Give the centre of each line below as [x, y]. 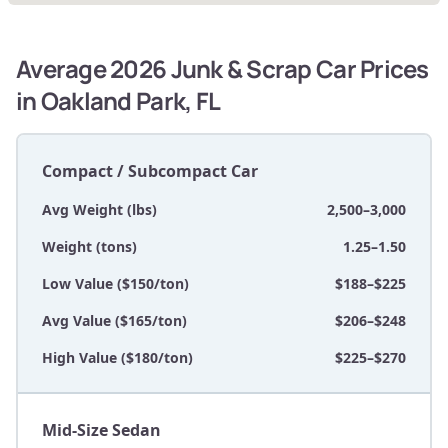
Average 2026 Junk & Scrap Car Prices [222, 69]
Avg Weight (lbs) [99, 210]
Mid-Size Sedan [101, 430]
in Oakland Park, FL [118, 101]
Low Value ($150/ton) [115, 284]
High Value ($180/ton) [117, 358]
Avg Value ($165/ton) [114, 321]
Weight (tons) [89, 247]
